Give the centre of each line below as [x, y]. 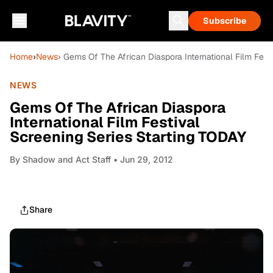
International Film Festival [105, 122]
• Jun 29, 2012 [142, 159]
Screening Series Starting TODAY [128, 137]
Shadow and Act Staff [67, 159]
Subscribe [225, 21]
